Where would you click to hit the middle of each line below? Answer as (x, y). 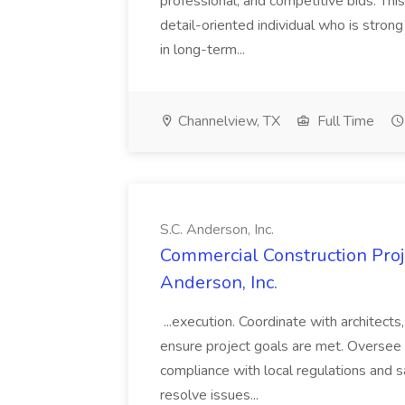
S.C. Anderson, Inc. (217, 230)
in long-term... (204, 50)
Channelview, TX (227, 121)
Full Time (344, 121)
